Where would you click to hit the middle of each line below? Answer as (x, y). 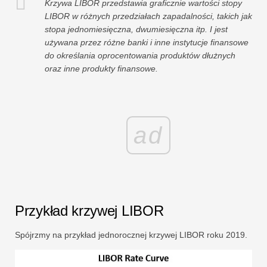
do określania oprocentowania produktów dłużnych (140, 56)
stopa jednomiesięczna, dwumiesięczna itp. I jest (136, 30)
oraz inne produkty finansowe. (101, 69)
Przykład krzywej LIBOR (89, 210)
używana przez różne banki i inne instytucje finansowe (147, 43)
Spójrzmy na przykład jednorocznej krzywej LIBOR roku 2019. (131, 235)
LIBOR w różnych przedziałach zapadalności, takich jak (148, 16)
